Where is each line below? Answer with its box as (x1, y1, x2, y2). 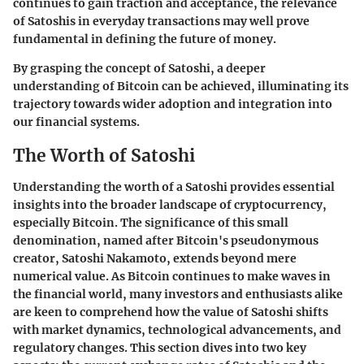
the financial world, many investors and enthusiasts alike (13, 286, 343, 301)
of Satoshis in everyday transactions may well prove (13, 14, 310, 29)
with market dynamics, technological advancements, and (13, 322, 341, 337)
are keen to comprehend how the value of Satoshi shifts (13, 304, 328, 319)
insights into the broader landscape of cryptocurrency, (13, 197, 327, 212)
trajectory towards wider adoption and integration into (13, 97, 332, 112)
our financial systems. (13, 115, 140, 130)
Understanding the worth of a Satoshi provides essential (13, 179, 335, 194)
